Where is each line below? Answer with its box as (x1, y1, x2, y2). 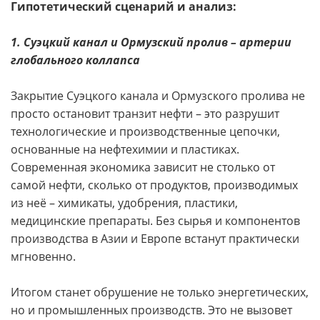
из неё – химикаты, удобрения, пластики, (11, 195, 238, 211)
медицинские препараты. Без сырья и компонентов (11, 213, 300, 229)
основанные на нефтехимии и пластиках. (11, 141, 239, 157)
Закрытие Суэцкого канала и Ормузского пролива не (11, 88, 305, 104)
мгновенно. (11, 249, 76, 264)
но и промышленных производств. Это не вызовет (11, 302, 292, 318)
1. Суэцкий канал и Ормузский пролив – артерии (11, 34, 291, 50)
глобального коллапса (11, 52, 140, 68)
